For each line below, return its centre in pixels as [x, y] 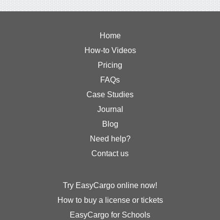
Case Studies [110, 95]
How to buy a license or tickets [110, 200]
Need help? [110, 139]
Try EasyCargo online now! [110, 186]
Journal [110, 110]
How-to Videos [110, 51]
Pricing [110, 65]
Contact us [110, 154]
